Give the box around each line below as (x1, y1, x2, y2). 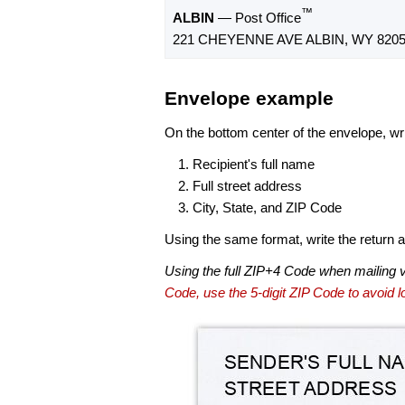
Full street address (193, 177, 302, 193)
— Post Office (214, 10, 301, 26)
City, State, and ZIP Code (193, 199, 342, 215)
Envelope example (165, 88, 334, 109)
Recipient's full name (193, 155, 315, 172)
